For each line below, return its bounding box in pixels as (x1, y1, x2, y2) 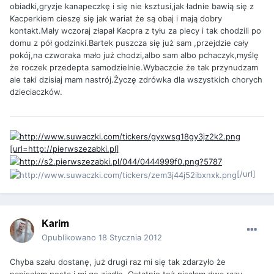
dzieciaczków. (10, 87, 62, 97)
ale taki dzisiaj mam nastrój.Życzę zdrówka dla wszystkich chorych (10, 75, 262, 85)
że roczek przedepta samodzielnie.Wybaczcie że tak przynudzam (10, 62, 258, 73)
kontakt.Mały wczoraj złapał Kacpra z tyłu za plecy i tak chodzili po (10, 26, 261, 36)
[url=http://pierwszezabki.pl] (10, 143, 119, 154)
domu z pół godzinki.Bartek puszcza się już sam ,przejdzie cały (10, 38, 248, 48)
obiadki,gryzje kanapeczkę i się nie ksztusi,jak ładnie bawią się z (10, 1, 254, 12)
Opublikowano (42, 232, 98, 242)
